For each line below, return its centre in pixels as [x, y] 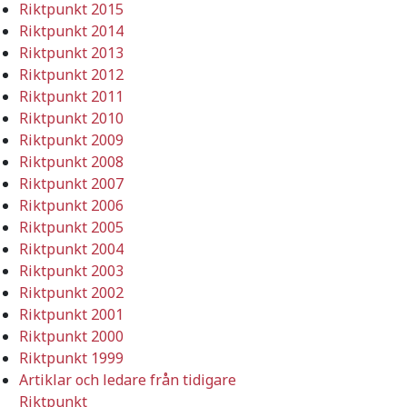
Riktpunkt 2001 [71, 314]
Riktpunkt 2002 [71, 292]
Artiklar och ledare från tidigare [128, 379]
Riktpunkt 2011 [71, 96]
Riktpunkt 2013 [71, 52]
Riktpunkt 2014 [71, 30]
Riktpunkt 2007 [71, 183]
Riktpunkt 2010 [71, 118]
